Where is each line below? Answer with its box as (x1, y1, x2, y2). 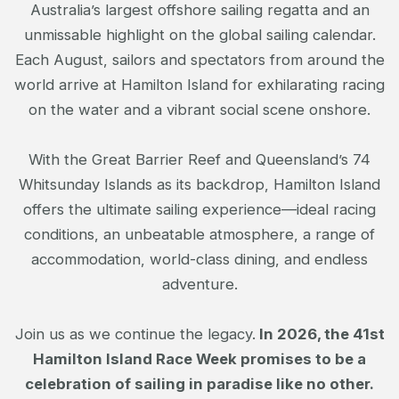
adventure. (161, 274, 238, 293)
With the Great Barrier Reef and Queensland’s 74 (28, 150, 370, 168)
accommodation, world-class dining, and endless (31, 249, 368, 268)
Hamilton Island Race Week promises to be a (33, 349, 366, 368)
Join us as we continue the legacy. (14, 324, 256, 343)
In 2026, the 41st (255, 324, 385, 343)
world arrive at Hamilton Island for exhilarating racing (14, 75, 385, 94)
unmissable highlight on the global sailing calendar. (23, 25, 376, 44)
